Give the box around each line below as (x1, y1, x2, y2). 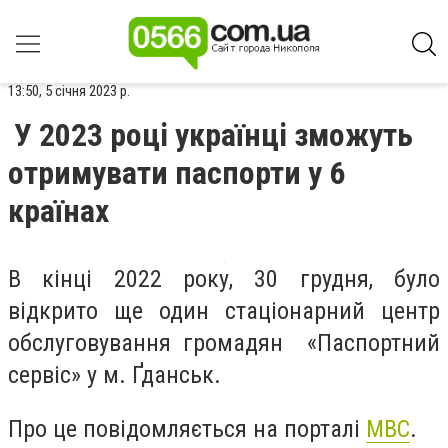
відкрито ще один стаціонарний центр (8, 297, 440, 325)
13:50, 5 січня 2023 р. (8, 82, 130, 100)
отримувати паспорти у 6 (8, 154, 345, 192)
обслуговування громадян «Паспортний (8, 329, 440, 357)
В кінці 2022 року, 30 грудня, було (8, 265, 440, 293)
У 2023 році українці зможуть (14, 116, 413, 154)
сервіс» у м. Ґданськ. (8, 361, 221, 389)
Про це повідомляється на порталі (8, 414, 366, 443)
